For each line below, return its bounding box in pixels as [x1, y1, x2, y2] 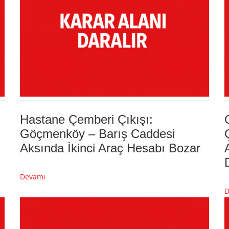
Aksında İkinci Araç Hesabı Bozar [20, 141, 200, 155]
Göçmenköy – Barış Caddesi [20, 126, 175, 141]
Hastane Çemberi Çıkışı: [20, 112, 153, 126]
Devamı [20, 171, 45, 181]
